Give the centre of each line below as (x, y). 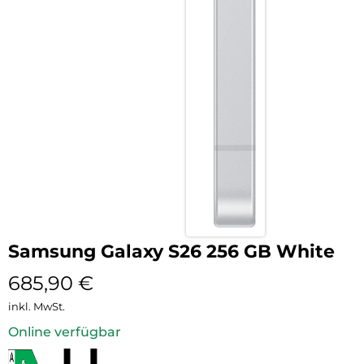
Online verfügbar (65, 331)
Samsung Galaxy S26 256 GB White (171, 251)
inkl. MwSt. (37, 306)
